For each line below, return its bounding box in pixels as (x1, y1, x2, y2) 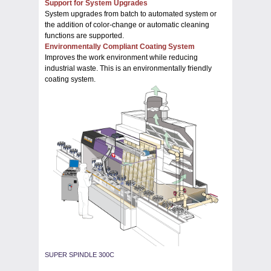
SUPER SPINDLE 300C (45, 250, 114, 258)
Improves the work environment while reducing (45, 53, 198, 62)
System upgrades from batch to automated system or (45, 9, 217, 18)
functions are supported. (45, 31, 124, 40)
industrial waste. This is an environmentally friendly (45, 64, 212, 73)
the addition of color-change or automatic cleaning (45, 20, 209, 29)
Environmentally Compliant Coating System (45, 42, 195, 51)
